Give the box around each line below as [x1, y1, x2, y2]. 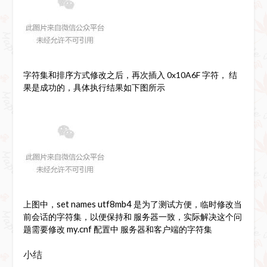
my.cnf [66, 223, 92, 234]
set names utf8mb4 [56, 198, 132, 209]
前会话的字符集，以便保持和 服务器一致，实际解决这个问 [23, 211, 242, 222]
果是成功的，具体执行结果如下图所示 [23, 82, 165, 92]
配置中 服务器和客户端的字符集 [91, 223, 212, 234]
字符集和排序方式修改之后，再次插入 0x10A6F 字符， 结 [23, 69, 237, 80]
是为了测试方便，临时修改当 [131, 198, 242, 209]
